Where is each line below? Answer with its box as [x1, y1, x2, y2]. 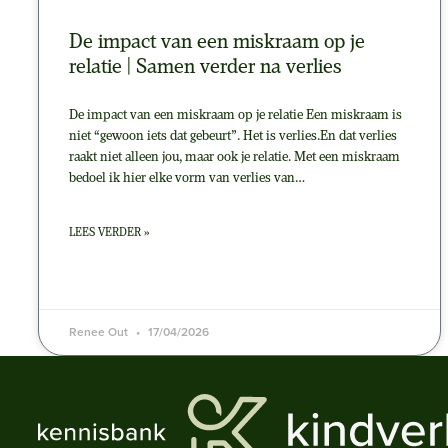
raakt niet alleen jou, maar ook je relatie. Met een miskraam [69, 150, 400, 166]
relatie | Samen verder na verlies [69, 57, 342, 79]
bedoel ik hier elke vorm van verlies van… [69, 171, 305, 187]
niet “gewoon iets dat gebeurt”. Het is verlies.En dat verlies [69, 129, 397, 145]
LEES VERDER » [69, 227, 149, 240]
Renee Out [69, 323, 131, 342]
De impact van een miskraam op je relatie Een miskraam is [69, 108, 402, 124]
